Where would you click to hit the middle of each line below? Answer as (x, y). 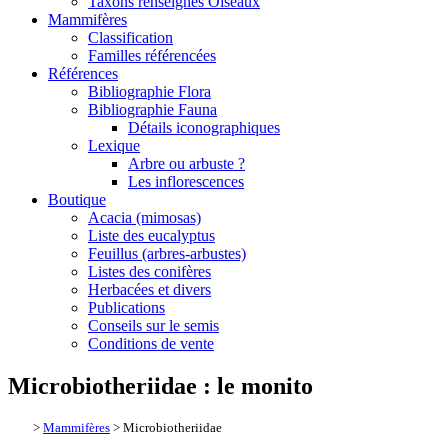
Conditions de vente (151, 343)
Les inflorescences (186, 181)
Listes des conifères (149, 271)
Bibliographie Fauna (152, 109)
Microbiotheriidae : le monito (160, 385)
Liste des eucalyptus (151, 235)
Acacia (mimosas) (144, 217)
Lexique (114, 145)
